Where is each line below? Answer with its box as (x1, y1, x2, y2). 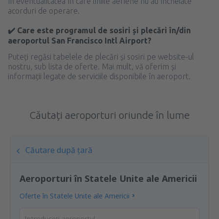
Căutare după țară (25, 144, 93, 155)
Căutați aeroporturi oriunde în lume (29, 109, 190, 121)
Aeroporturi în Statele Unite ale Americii (20, 172, 197, 184)
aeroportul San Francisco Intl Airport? (8, 36, 152, 45)
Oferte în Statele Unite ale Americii (20, 191, 130, 200)
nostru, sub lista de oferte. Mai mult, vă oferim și (8, 62, 176, 71)
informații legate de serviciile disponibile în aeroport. (8, 71, 191, 81)
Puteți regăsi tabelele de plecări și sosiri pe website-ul (8, 52, 194, 61)
